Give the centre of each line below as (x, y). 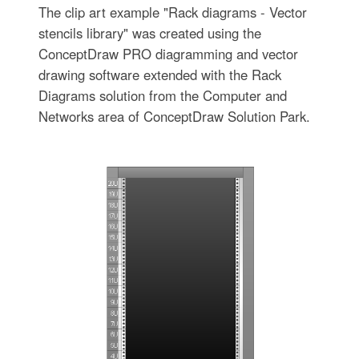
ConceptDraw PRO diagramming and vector (168, 54)
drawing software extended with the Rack (159, 75)
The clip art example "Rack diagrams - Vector (172, 12)
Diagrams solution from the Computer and (162, 95)
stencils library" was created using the (149, 33)
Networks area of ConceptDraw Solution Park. (174, 116)
